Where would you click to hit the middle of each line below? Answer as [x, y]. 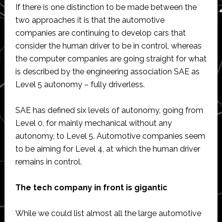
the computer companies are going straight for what [111, 58]
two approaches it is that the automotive [90, 20]
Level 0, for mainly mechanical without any [93, 123]
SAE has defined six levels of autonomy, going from [109, 110]
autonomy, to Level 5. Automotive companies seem [110, 136]
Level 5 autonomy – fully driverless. [80, 84]
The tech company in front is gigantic [91, 187]
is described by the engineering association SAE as [107, 71]
